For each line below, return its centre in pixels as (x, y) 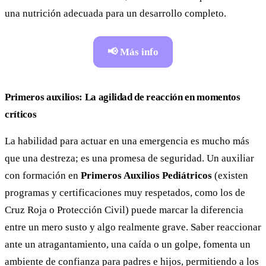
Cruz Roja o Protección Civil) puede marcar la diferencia (124, 210)
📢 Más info (133, 52)
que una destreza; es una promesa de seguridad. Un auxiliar (129, 158)
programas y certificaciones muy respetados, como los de (125, 192)
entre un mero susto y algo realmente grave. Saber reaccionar (133, 227)
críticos (21, 114)
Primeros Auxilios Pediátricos (146, 175)
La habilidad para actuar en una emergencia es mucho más (127, 141)
